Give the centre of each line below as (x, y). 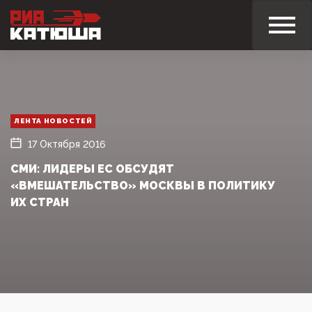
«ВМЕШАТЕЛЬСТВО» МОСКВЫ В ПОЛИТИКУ (143, 185)
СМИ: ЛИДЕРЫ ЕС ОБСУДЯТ (92, 169)
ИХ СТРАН (40, 202)
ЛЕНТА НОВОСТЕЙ (53, 120)
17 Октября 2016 (67, 144)
